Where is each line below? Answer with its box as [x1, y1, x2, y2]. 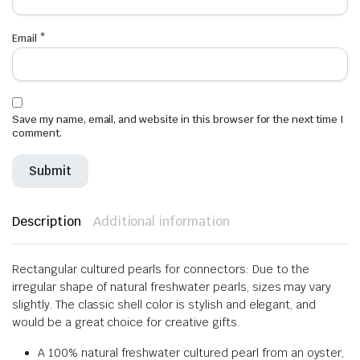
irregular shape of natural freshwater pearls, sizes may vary [12, 279, 332, 294]
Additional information [92, 212, 231, 230]
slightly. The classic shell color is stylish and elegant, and [12, 297, 317, 312]
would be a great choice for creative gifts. [12, 314, 239, 329]
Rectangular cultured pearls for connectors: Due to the [12, 261, 310, 276]
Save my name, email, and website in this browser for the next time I [12, 112, 344, 126]
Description [12, 212, 81, 230]
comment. [12, 125, 62, 140]
